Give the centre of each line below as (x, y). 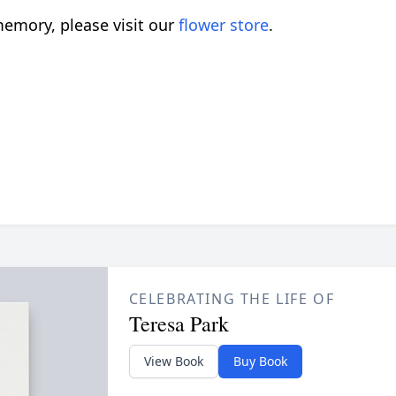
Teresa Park (179, 324)
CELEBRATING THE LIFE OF (232, 299)
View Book (173, 362)
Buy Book (260, 362)
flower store (224, 25)
